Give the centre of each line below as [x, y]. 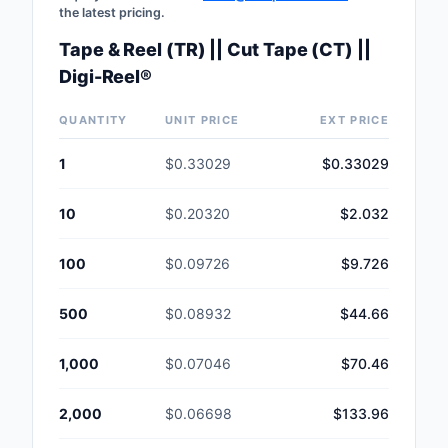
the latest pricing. [112, 13]
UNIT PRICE [202, 120]
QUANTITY [93, 120]
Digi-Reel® [106, 77]
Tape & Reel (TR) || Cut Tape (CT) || [215, 50]
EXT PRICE [354, 120]
